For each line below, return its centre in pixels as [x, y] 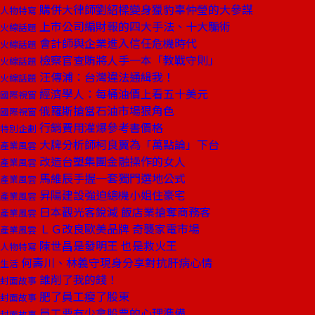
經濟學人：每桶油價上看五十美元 [122, 94]
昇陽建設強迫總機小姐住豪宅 [111, 195]
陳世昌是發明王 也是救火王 [107, 245]
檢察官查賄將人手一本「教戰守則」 [128, 60]
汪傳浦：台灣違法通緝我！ [105, 77]
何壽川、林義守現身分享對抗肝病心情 [115, 262]
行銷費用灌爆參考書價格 [100, 127]
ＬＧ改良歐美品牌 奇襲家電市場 [118, 229]
